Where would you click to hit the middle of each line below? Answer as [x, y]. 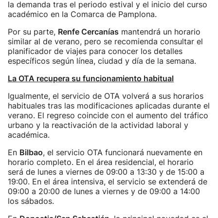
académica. [29, 135]
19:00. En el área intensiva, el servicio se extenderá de [108, 182]
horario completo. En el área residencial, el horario [101, 162]
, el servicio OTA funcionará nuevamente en [123, 152]
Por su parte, [33, 32]
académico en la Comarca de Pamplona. [82, 14]
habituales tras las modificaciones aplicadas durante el [109, 106]
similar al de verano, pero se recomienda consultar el [105, 41]
